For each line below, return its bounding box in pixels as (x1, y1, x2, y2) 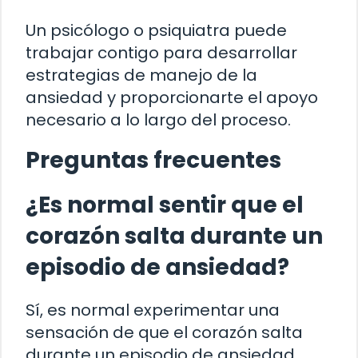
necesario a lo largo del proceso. (26, 109, 291, 132)
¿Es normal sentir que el (26, 189, 304, 221)
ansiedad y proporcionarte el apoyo (26, 86, 318, 109)
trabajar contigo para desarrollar (26, 42, 297, 65)
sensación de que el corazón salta (26, 321, 303, 344)
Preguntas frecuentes (26, 145, 281, 177)
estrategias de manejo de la (26, 64, 257, 87)
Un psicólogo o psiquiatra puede (26, 19, 287, 42)
